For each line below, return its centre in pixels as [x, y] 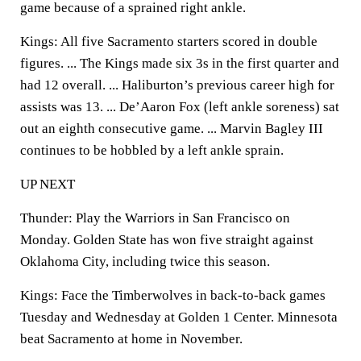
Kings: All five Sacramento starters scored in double [169, 41]
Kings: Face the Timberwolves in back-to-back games [173, 295]
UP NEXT [48, 184]
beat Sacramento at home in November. [131, 339]
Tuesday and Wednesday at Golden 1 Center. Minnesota [179, 317]
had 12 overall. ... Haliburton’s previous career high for [177, 85]
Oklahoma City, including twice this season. [145, 261]
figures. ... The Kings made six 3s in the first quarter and [180, 63]
